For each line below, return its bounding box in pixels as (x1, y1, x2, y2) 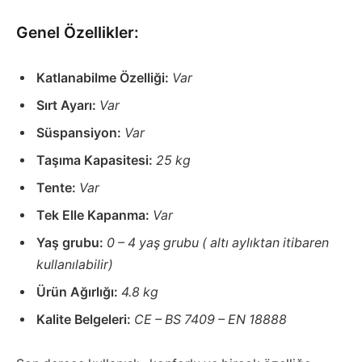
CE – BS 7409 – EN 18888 (134, 311, 287, 327)
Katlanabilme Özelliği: (36, 69, 172, 86)
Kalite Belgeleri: (36, 311, 134, 327)
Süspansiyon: (36, 124, 124, 141)
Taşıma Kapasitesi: (36, 152, 156, 168)
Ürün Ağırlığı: (36, 284, 121, 300)
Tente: (36, 179, 76, 196)
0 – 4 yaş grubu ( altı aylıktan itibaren (107, 234, 329, 250)
